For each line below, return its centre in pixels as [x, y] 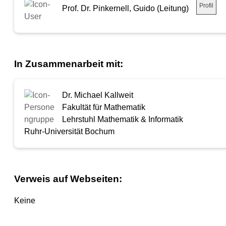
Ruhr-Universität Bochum [69, 132]
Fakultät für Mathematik [104, 107]
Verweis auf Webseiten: [68, 179]
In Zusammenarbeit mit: [69, 64]
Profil [206, 5]
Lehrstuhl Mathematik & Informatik [123, 120]
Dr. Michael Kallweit [98, 95]
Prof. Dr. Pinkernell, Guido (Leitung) [125, 8]
